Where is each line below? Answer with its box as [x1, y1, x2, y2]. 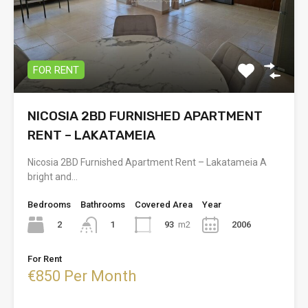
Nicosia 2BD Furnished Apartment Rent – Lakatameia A [27, 156, 267, 168]
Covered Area [135, 199, 192, 210]
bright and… [27, 170, 78, 182]
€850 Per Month [27, 267, 136, 285]
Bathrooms [80, 199, 125, 210]
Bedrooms [27, 199, 71, 210]
